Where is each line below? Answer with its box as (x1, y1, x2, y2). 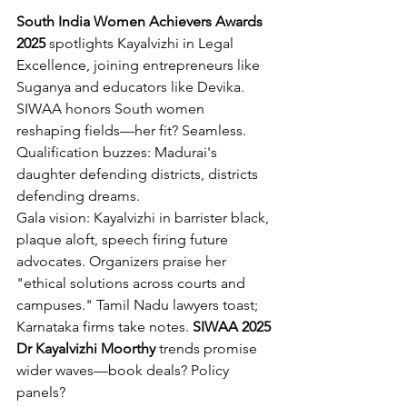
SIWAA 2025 (193, 317, 274, 335)
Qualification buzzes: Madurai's (16, 143, 221, 161)
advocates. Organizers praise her (16, 252, 230, 270)
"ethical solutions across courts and (16, 273, 249, 292)
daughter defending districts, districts (16, 164, 262, 183)
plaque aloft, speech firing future (16, 230, 232, 248)
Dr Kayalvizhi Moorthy (16, 339, 155, 357)
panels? (16, 382, 65, 401)
